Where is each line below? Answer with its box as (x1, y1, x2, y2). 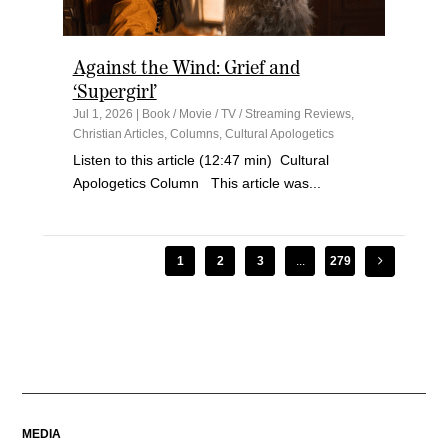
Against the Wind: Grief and (72, 57, 300, 79)
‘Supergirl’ (72, 81, 157, 103)
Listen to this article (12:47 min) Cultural (72, 152, 329, 169)
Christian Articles (72, 127, 164, 142)
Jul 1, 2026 (72, 107, 133, 122)
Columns (169, 127, 219, 142)
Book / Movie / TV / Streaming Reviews (141, 107, 351, 122)
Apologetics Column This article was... (72, 175, 321, 192)
